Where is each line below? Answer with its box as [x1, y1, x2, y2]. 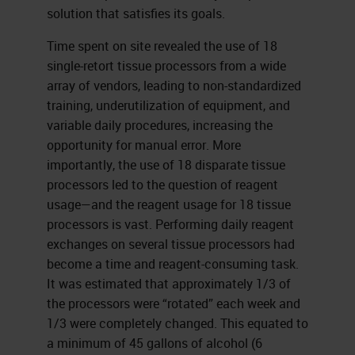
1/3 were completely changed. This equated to [46, 314, 308, 332]
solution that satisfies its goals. [46, 4, 225, 22]
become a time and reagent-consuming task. [46, 254, 299, 273]
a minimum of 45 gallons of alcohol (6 [46, 334, 262, 352]
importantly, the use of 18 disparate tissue [46, 155, 285, 174]
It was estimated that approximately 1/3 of [46, 274, 291, 292]
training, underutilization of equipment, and [46, 96, 290, 114]
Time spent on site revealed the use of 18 [46, 36, 277, 55]
